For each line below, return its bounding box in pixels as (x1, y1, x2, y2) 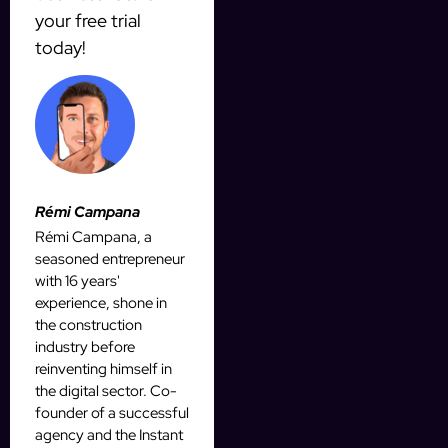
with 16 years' (35, 271, 120, 292)
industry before (35, 337, 135, 358)
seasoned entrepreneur (35, 249, 185, 270)
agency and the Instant (35, 425, 183, 446)
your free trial (35, 8, 141, 32)
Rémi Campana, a (35, 227, 152, 248)
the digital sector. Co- (35, 381, 177, 402)
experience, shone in (35, 293, 167, 314)
